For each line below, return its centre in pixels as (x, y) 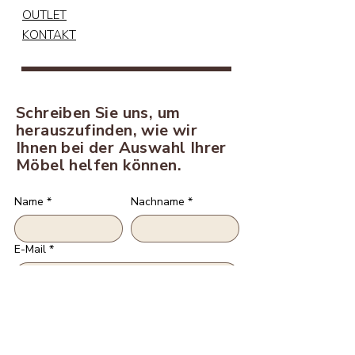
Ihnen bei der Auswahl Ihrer (121, 148)
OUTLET (44, 15)
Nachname (158, 202)
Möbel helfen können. (99, 165)
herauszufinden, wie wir (107, 130)
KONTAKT (49, 35)
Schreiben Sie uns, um (98, 113)
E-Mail (30, 249)
